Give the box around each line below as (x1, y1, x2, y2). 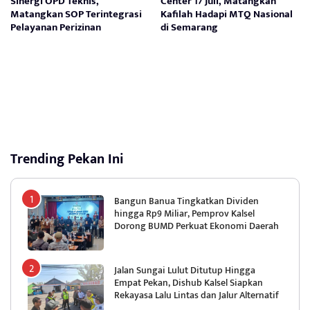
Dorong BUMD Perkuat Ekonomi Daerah (114, 217, 279, 234)
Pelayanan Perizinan (10, 18, 101, 36)
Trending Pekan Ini (10, 147, 124, 171)
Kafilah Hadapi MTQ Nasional (161, 5, 293, 23)
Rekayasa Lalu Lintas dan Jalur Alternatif (114, 286, 279, 303)
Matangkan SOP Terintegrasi (10, 5, 142, 23)
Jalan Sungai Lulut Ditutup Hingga (114, 262, 255, 278)
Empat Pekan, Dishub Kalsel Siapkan (114, 274, 263, 291)
